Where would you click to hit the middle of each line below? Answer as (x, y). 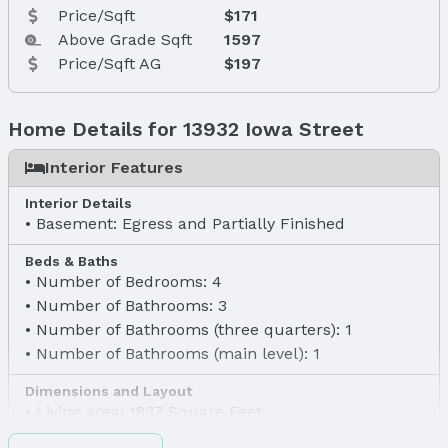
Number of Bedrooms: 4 (129, 281)
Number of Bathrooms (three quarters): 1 (194, 329)
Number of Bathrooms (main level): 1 (178, 353)
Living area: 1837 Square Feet (149, 411)
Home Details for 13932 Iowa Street (186, 128)
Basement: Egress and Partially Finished (190, 223)
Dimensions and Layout (108, 390)
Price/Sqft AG (110, 63)
